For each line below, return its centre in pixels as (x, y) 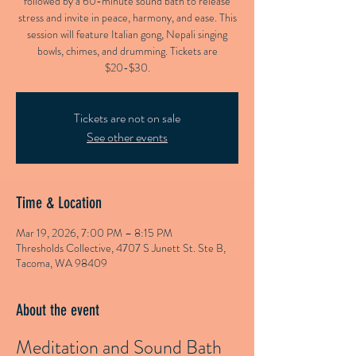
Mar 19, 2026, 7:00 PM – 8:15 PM (94, 233)
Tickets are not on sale (127, 118)
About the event (58, 310)
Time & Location (59, 203)
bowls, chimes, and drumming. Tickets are (127, 51)
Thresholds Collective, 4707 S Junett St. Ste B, (121, 248)
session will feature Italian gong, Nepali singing (127, 34)
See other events (127, 137)
